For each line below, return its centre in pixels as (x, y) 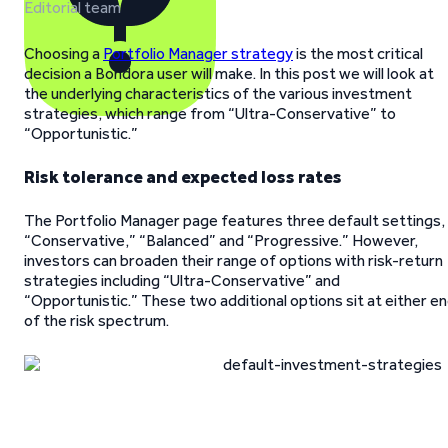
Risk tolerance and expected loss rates (183, 177)
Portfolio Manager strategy (198, 53)
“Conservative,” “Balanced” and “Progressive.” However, (221, 240)
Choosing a (63, 53)
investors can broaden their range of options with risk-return (233, 260)
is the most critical (358, 53)
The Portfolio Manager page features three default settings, (234, 220)
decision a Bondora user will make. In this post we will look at (229, 73)
